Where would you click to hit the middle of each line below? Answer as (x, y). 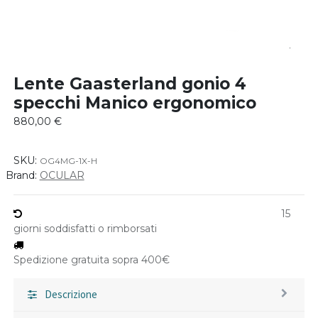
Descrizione (71, 294)
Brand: (21, 175)
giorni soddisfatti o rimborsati (85, 229)
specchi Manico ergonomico (135, 103)
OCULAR (62, 175)
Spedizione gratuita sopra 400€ (91, 260)
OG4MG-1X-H (68, 161)
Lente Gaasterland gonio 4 (130, 84)
